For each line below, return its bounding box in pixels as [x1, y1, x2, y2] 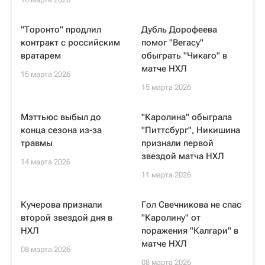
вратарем [21, 50, 61, 61]
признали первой [141, 138, 214, 148]
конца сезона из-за [21, 125, 102, 135]
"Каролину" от [141, 212, 201, 223]
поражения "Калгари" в [141, 225, 238, 236]
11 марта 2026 [141, 170, 191, 179]
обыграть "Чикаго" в [141, 50, 227, 61]
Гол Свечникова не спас [141, 199, 241, 210]
